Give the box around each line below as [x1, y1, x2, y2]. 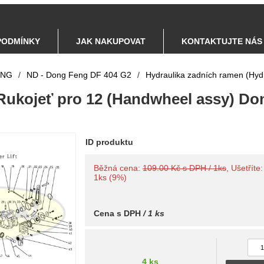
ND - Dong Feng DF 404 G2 [27, 70, 131, 80]
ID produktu [85, 137, 133, 147]
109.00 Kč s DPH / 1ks [143, 163, 226, 173]
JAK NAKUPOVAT [76, 37, 146, 46]
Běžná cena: [94, 163, 143, 173]
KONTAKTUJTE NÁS [181, 37, 262, 46]
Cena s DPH [94, 209, 141, 218]
